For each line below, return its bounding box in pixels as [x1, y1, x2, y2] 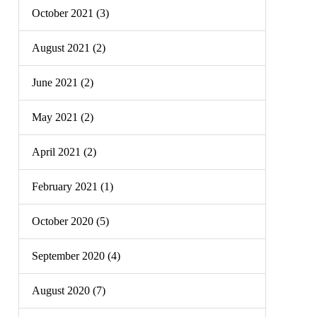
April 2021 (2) [32, 146, 96, 158]
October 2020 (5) [32, 215, 109, 227]
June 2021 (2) [32, 76, 93, 88]
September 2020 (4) [32, 250, 120, 262]
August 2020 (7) [32, 284, 105, 296]
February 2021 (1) [32, 180, 113, 192]
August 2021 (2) [32, 42, 105, 54]
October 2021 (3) [32, 7, 109, 19]
